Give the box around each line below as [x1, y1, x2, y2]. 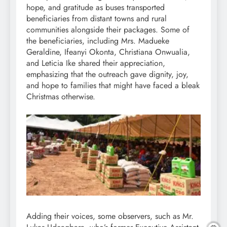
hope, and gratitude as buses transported [26, 2, 165, 14]
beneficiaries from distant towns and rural [26, 13, 167, 25]
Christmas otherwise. [26, 91, 95, 103]
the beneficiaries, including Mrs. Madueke [26, 35, 169, 47]
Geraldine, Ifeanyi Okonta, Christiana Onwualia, [26, 46, 190, 58]
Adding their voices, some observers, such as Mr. [26, 210, 194, 222]
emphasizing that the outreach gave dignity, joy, [26, 68, 188, 81]
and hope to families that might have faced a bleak [26, 80, 200, 92]
